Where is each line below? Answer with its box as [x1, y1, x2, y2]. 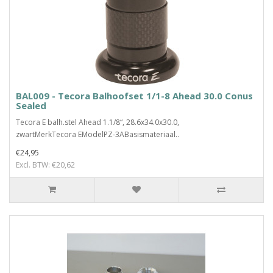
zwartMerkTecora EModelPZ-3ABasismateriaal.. [16, 129, 179, 140]
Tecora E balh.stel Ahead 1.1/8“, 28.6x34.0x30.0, [16, 117, 179, 127]
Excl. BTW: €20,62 [16, 160, 75, 170]
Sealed [16, 99, 46, 112]
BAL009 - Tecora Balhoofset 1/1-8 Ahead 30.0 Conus [16, 90, 253, 102]
